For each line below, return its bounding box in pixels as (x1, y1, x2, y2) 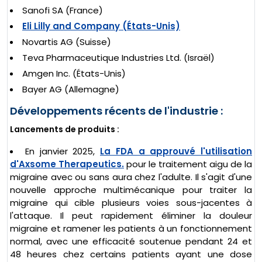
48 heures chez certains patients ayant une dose (10, 247, 252, 260)
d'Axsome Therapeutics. (10, 157, 124, 170)
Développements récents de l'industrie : (10, 103, 223, 118)
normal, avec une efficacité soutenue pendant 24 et (10, 235, 252, 247)
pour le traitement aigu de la (124, 157, 252, 170)
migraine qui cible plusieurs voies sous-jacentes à (10, 196, 252, 209)
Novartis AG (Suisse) (22, 35, 111, 48)
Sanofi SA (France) (22, 4, 103, 16)
